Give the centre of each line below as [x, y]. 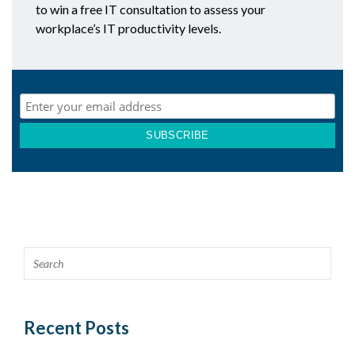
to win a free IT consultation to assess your [151, 10]
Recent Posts [76, 328]
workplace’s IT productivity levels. [128, 29]
